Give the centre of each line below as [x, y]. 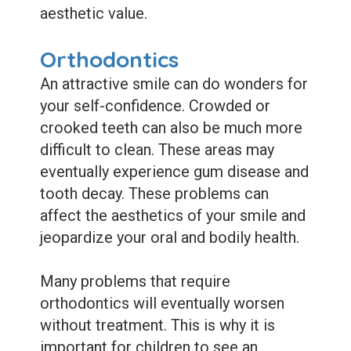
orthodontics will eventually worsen [162, 304]
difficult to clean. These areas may [157, 150]
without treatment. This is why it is [157, 326]
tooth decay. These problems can [154, 194]
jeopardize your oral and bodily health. [169, 238]
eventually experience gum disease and [174, 172]
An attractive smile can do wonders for [174, 84]
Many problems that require [135, 282]
